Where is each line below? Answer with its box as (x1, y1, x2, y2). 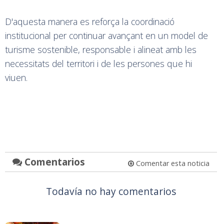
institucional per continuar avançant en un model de (5, 29, 208, 41)
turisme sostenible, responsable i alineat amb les (5, 43, 196, 55)
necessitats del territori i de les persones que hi (5, 57, 192, 69)
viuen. (5, 71, 27, 83)
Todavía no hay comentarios (45, 184, 176, 198)
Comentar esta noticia (133, 158, 209, 168)
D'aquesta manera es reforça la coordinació (5, 15, 174, 27)
